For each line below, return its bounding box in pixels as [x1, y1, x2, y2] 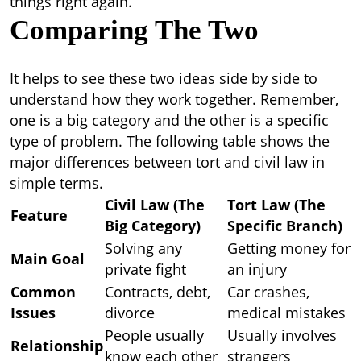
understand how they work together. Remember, [10, 89, 338, 109]
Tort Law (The [227, 195, 326, 214]
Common [10, 282, 76, 301]
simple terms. [10, 173, 103, 193]
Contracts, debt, [105, 282, 210, 301]
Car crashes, [227, 282, 309, 301]
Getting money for [227, 239, 351, 258]
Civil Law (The [105, 195, 205, 214]
